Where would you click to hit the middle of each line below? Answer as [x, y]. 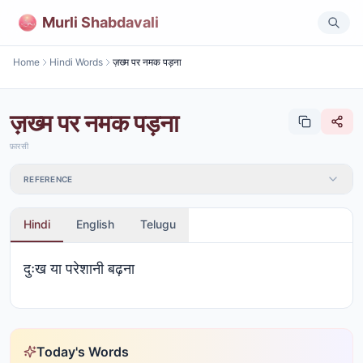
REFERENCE [48, 179]
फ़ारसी [19, 146]
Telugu [158, 224]
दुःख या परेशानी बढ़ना [79, 269]
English [95, 224]
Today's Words [83, 352]
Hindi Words [76, 62]
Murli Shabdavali [100, 22]
